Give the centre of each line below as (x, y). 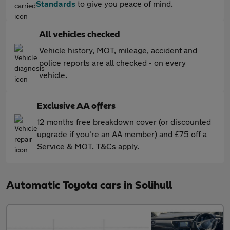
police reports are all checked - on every (112, 62)
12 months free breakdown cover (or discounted (124, 121)
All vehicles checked (80, 35)
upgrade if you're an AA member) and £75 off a (122, 134)
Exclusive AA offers (76, 106)
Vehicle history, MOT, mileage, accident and (118, 50)
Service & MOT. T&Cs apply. (88, 146)
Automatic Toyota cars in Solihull (89, 185)
